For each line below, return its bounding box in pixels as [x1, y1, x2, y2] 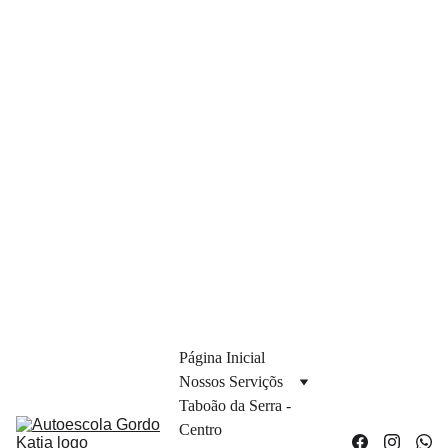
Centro [179, 421, 222, 438]
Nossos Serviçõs [179, 373, 283, 390]
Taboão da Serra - [179, 397, 291, 414]
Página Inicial [179, 349, 265, 366]
